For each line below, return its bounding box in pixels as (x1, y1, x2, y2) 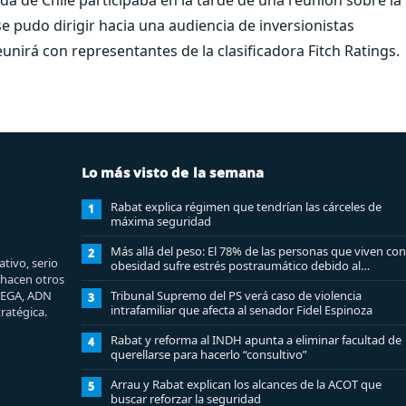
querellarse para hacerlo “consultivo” (110, 345, 307, 362)
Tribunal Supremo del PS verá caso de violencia (110, 286, 362, 304)
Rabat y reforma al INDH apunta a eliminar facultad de (110, 331, 401, 348)
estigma (110, 271, 154, 288)
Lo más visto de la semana (81, 162, 265, 181)
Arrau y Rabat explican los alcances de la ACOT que (110, 375, 382, 392)
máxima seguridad (110, 212, 211, 229)
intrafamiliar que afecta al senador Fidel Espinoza (110, 301, 372, 318)
